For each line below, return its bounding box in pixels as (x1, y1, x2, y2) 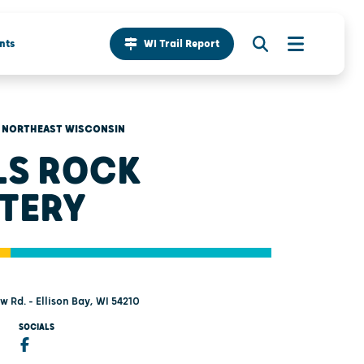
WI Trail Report (144, 37, 219, 51)
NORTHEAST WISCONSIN (2, 122, 125, 136)
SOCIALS (18, 322, 54, 332)
